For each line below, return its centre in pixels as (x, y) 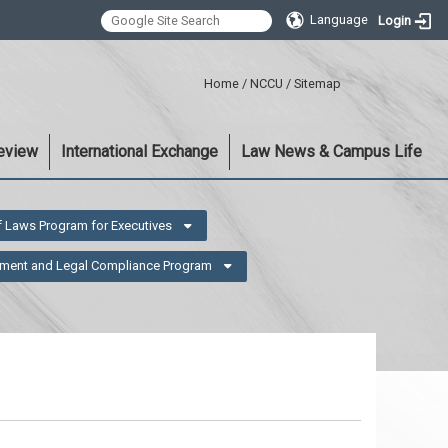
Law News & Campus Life (331, 151)
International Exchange (139, 151)
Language (339, 19)
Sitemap (317, 83)
